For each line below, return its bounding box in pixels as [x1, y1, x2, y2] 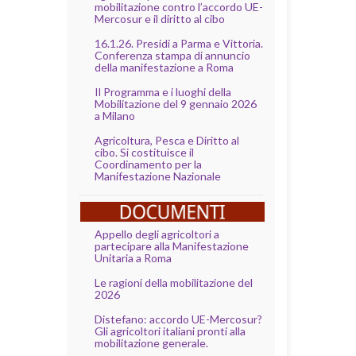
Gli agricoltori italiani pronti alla [94, 323, 246, 338]
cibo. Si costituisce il [94, 145, 194, 159]
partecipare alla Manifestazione [94, 238, 249, 253]
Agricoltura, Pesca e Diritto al [94, 133, 239, 147]
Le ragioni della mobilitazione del [94, 275, 253, 289]
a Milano [94, 108, 135, 122]
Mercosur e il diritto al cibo [94, 11, 225, 25]
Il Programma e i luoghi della [94, 84, 231, 99]
